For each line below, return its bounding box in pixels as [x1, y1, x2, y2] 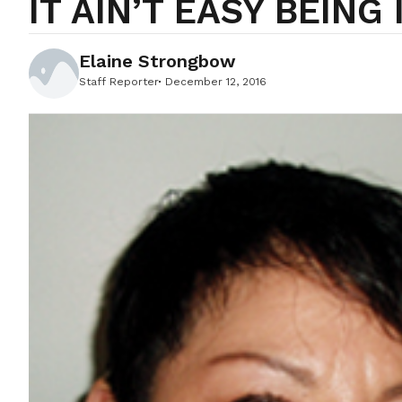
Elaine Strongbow [79, 50, 236, 73]
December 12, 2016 [165, 75, 267, 89]
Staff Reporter [79, 75, 159, 89]
